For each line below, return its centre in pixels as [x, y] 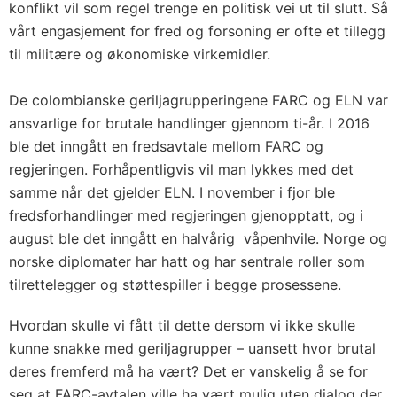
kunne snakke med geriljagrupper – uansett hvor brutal [192, 348]
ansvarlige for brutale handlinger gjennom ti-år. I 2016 [189, 123]
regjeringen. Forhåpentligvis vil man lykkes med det [181, 169]
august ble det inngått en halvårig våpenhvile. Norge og [198, 238]
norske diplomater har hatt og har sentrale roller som [187, 261]
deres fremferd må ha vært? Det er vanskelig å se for [188, 371]
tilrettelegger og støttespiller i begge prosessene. [175, 284]
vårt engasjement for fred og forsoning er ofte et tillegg [197, 31]
